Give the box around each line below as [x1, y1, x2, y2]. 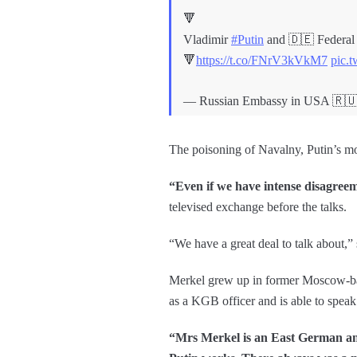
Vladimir [183, 32, 231, 46]
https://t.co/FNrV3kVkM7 [196, 53, 328, 67]
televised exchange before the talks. [169, 199, 347, 214]
